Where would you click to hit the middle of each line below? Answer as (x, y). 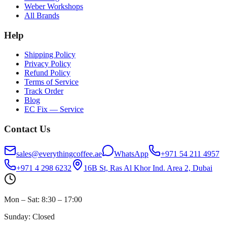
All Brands (42, 15)
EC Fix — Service (54, 109)
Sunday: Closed (29, 216)
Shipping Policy (50, 55)
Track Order (44, 91)
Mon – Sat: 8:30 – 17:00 (43, 199)
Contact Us (27, 129)
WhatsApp (131, 154)
